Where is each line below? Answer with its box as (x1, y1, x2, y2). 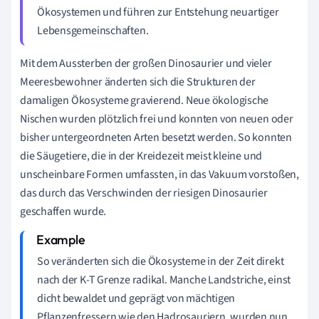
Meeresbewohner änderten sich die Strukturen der (20, 73, 256, 90)
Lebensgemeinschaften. (37, 22, 149, 38)
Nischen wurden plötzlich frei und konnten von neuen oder (20, 110, 293, 127)
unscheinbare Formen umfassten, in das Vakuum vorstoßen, (20, 166, 299, 182)
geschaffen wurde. (20, 203, 107, 219)
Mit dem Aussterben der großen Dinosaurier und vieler (20, 55, 272, 71)
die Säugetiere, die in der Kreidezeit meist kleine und (20, 147, 263, 164)
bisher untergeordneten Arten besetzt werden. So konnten (20, 129, 292, 145)
